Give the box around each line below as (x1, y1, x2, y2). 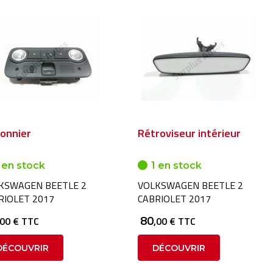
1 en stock (151, 160, 202, 171)
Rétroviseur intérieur (137, 125, 241, 141)
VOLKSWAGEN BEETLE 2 (137, 178, 243, 193)
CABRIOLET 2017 (137, 191, 211, 206)
